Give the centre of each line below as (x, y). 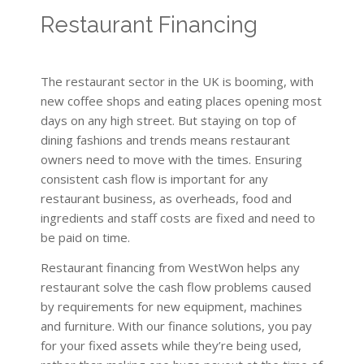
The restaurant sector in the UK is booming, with (177, 81)
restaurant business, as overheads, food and (166, 198)
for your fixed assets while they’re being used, (171, 345)
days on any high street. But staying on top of (168, 120)
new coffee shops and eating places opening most (181, 100)
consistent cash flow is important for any (154, 178)
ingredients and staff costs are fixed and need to (178, 217)
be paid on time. (85, 237)
